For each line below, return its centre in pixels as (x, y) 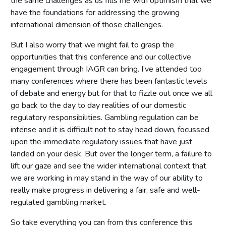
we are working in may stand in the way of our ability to (107, 178)
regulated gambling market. (59, 202)
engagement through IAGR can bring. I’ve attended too (106, 69)
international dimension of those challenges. (87, 24)
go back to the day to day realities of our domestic (98, 105)
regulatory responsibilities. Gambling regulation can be (105, 117)
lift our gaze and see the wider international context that (108, 166)
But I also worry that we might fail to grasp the (92, 45)
